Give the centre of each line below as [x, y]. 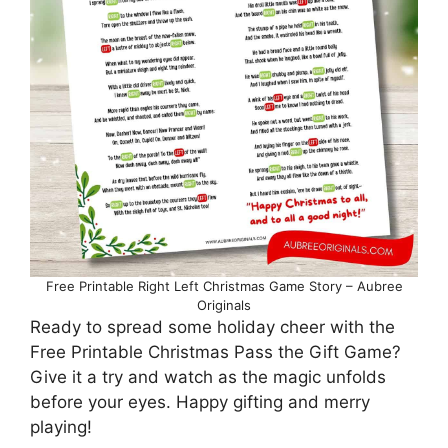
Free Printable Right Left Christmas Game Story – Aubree [224, 286]
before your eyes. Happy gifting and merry [200, 402]
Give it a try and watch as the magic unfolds [208, 377]
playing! [61, 427]
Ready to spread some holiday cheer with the [212, 327]
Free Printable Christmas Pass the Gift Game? [215, 352]
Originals [224, 305]
